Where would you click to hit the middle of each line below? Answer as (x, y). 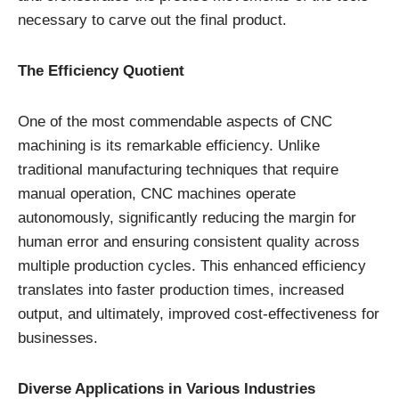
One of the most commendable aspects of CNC (175, 122)
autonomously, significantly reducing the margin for (187, 218)
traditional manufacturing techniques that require (178, 170)
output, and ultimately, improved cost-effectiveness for (199, 314)
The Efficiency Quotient (101, 71)
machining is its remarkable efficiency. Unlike (169, 146)
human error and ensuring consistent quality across (189, 242)
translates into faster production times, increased (181, 290)
